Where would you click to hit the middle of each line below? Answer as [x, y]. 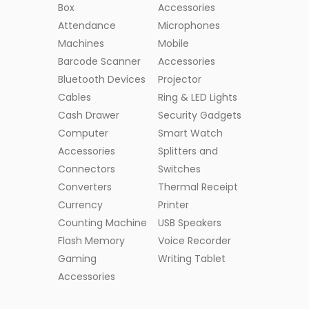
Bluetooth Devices [101, 79]
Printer [174, 205]
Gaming [77, 258]
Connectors [86, 169]
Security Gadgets [200, 115]
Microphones [189, 25]
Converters [84, 187]
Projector [180, 79]
